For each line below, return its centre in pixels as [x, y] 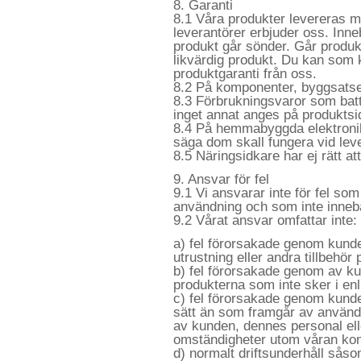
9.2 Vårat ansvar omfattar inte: [265, 220]
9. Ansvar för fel [221, 179]
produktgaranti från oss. [245, 73]
